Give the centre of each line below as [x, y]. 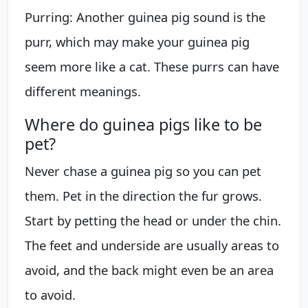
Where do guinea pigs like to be [143, 124]
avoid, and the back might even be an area [149, 269]
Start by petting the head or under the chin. [153, 220]
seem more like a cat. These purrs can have [152, 66]
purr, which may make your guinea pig [137, 41]
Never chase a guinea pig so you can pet [143, 170]
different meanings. [83, 91]
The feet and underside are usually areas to [152, 245]
